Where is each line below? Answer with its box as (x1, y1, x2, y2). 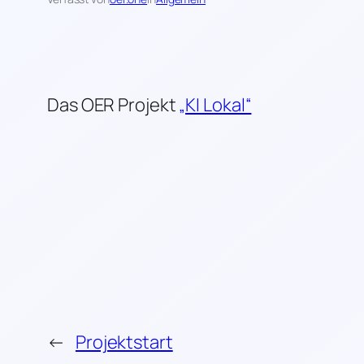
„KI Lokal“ (179, 93, 252, 118)
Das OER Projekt (47, 93, 180, 118)
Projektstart (75, 330, 173, 355)
